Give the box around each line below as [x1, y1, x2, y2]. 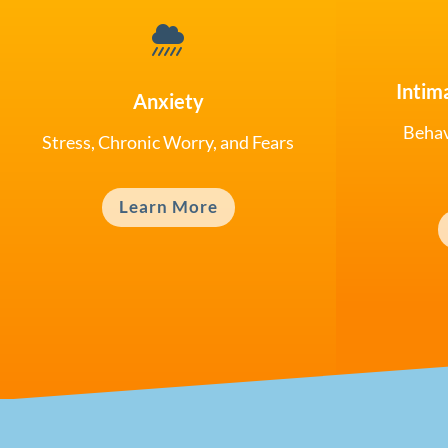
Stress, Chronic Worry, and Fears [42, 131, 294, 154]
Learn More [118, 196, 218, 218]
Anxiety [132, 89, 204, 114]
